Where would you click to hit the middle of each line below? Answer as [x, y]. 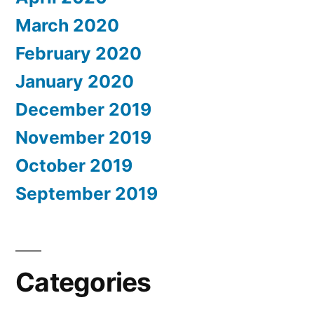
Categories [83, 282]
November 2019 [83, 138]
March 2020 [67, 26]
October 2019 [74, 166]
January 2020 [75, 82]
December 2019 [83, 110]
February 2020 [78, 54]
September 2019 [87, 194]
